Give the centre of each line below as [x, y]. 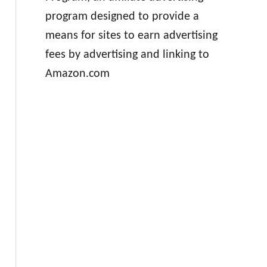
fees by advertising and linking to [127, 55]
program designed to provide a [122, 17]
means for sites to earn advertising [131, 36]
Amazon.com [77, 74]
